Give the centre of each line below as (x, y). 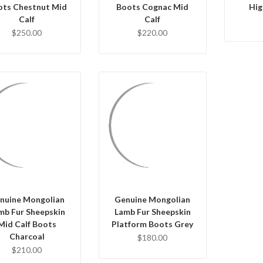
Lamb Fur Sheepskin (152, 212)
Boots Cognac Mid (153, 6)
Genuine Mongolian (153, 200)
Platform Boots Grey (153, 224)
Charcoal (27, 237)
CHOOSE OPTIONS (153, 154)
